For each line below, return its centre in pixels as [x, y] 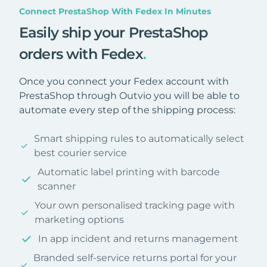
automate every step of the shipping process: [127, 110]
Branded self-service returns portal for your [135, 257]
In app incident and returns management [138, 238]
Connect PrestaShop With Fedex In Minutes [115, 11]
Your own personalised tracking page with [134, 205]
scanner [56, 186]
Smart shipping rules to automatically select [139, 138]
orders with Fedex [81, 54]
